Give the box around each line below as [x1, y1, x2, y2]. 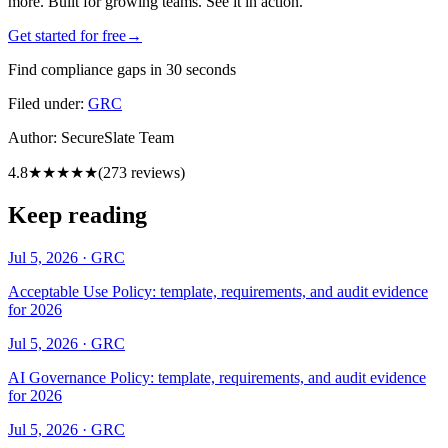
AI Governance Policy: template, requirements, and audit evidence [8, 368, 426, 386]
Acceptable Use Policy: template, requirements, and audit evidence [8, 282, 428, 300]
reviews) [127, 163, 185, 181]
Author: [8, 128, 61, 146]
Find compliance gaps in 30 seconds [8, 60, 236, 78]
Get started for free [8, 26, 126, 44]
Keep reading [8, 201, 147, 228]
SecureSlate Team [61, 128, 174, 146]
